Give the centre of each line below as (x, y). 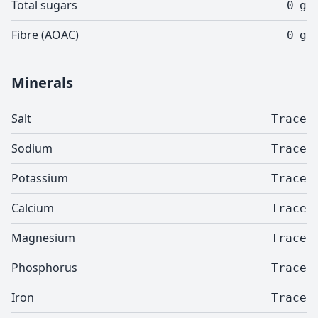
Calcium (33, 208)
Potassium (40, 178)
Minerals (42, 83)
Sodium (32, 148)
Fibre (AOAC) (45, 35)
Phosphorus (44, 268)
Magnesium (43, 238)
